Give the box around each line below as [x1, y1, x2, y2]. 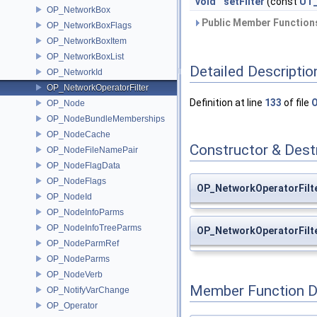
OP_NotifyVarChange [47, 284, 129, 295]
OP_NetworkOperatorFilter [47, 82, 149, 93]
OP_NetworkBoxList [47, 51, 124, 62]
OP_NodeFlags [47, 175, 106, 186]
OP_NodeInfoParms [47, 207, 124, 217]
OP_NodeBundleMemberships [47, 113, 165, 124]
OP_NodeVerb [47, 269, 103, 279]
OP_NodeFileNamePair [47, 144, 138, 155]
